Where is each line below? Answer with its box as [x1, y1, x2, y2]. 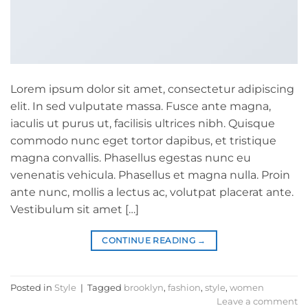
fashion [168, 282, 201, 293]
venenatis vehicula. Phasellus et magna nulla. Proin [10, 168, 290, 182]
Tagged [87, 282, 124, 293]
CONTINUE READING [102, 235, 198, 246]
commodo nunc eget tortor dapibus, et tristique [10, 134, 276, 148]
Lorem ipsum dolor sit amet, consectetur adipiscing [10, 82, 294, 96]
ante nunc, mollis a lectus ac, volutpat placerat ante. [10, 186, 294, 199]
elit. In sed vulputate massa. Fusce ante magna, [10, 100, 271, 113]
